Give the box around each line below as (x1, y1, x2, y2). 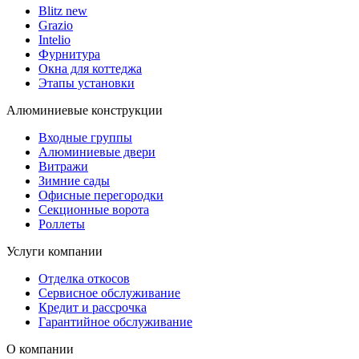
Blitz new (38, 3, 87, 18)
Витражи (38, 159, 88, 173)
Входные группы (38, 130, 132, 144)
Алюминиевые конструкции (6, 103, 163, 117)
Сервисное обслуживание (38, 285, 180, 300)
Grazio (38, 18, 73, 32)
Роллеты (38, 216, 85, 231)
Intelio (38, 32, 71, 46)
